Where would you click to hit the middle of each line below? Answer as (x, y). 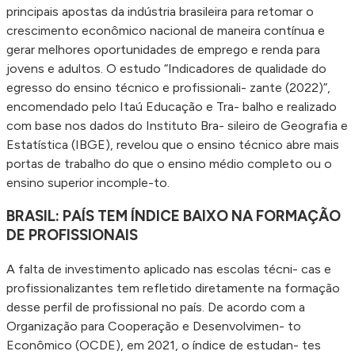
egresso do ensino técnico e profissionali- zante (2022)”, (168, 87)
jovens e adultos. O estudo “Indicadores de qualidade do (166, 68)
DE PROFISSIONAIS (72, 235)
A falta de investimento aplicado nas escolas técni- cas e (169, 269)
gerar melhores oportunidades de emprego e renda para (163, 49)
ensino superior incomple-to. (88, 182)
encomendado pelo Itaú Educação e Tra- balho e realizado (172, 106)
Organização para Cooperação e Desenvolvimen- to (154, 326)
